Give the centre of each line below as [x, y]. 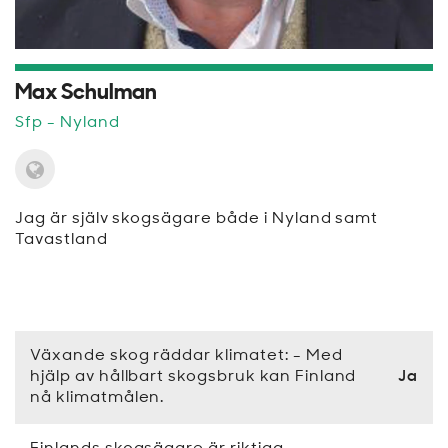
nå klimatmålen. [97, 398]
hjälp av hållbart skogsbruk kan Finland [193, 377]
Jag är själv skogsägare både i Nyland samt [197, 219]
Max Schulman [86, 94]
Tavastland [61, 240]
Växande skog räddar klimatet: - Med [186, 356]
